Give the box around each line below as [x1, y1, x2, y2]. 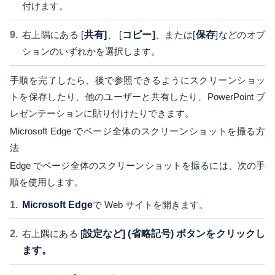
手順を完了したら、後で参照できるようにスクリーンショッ [10, 75, 265, 86]
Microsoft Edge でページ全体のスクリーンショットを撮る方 [10, 126, 265, 137]
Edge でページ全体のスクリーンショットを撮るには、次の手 [10, 160, 265, 171]
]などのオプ [215, 29, 266, 41]
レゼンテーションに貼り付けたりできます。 [10, 108, 196, 119]
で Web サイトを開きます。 [93, 199, 208, 211]
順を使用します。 [10, 177, 83, 188]
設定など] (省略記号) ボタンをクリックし [82, 228, 266, 239]
